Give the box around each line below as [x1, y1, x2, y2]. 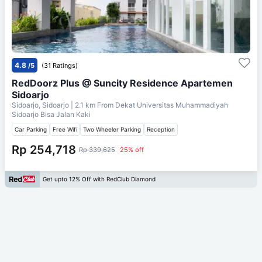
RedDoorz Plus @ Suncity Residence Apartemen [12, 77, 233, 89]
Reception [147, 125, 175, 133]
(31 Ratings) [42, 61, 78, 70]
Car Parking [15, 125, 47, 133]
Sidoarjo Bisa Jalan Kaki [12, 109, 91, 119]
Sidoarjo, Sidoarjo [12, 100, 71, 109]
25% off [120, 145, 144, 154]
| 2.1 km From [71, 100, 113, 109]
